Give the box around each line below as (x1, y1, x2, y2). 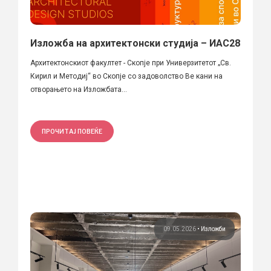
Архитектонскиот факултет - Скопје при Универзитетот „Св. (30, 58, 231, 67)
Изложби (201, 225, 226, 232)
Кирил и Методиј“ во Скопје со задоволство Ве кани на (30, 71, 223, 80)
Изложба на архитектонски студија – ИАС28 (30, 37, 240, 49)
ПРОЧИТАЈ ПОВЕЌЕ (42, 127, 102, 135)
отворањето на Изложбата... (30, 85, 127, 94)
